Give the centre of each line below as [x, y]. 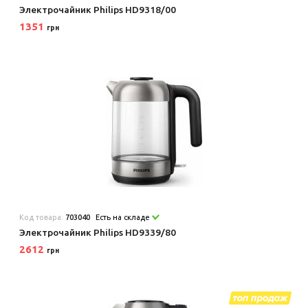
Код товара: [43, 217]
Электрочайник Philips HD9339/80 [98, 232]
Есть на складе [124, 217]
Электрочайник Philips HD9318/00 [98, 9]
